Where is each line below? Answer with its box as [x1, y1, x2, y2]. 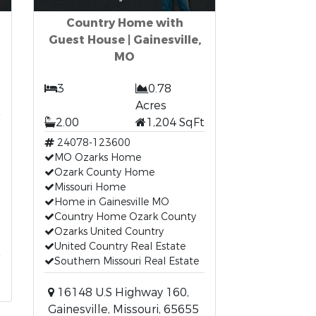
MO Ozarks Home [54, 151, 142, 164]
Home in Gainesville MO [54, 195, 170, 209]
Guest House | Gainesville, [48, 32, 201, 47]
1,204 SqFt [145, 115, 205, 130]
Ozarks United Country [54, 225, 164, 238]
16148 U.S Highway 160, [54, 285, 190, 300]
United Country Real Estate [54, 240, 186, 253]
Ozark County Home [54, 166, 155, 179]
